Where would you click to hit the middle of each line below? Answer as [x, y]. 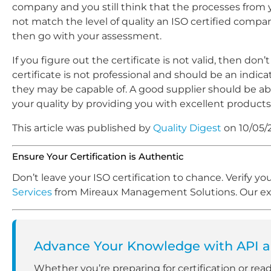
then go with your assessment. [87, 36]
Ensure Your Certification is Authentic [98, 157]
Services [32, 192]
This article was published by [83, 128]
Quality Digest [187, 128]
